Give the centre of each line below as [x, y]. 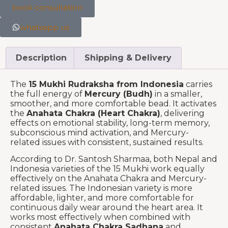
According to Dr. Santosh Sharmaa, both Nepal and [114, 159]
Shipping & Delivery [128, 58]
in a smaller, [177, 94]
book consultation [47, 8]
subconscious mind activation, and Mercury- [99, 132]
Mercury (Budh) [119, 94]
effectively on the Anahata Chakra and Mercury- [108, 179]
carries [198, 84]
